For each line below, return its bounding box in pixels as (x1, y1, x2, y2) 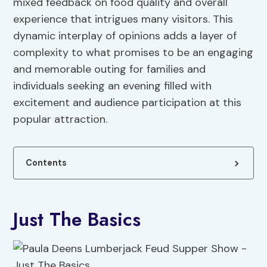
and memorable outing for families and (13, 62, 206, 77)
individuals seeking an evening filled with (13, 79, 212, 94)
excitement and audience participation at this (13, 95, 242, 110)
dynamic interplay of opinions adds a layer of (13, 29, 237, 44)
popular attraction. (13, 112, 108, 127)
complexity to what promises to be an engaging (13, 45, 254, 60)
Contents (26, 157, 67, 169)
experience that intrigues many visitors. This (13, 12, 234, 27)
